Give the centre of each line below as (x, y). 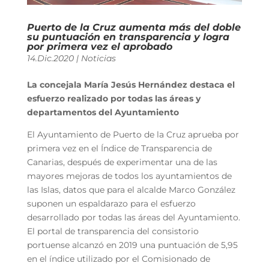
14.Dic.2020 (50, 58)
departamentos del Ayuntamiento (104, 112)
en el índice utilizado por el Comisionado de (118, 258)
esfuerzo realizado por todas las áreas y (113, 98)
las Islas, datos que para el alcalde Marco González (131, 189)
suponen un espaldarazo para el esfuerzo (111, 203)
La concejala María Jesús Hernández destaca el (131, 84)
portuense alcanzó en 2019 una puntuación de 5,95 (132, 245)
